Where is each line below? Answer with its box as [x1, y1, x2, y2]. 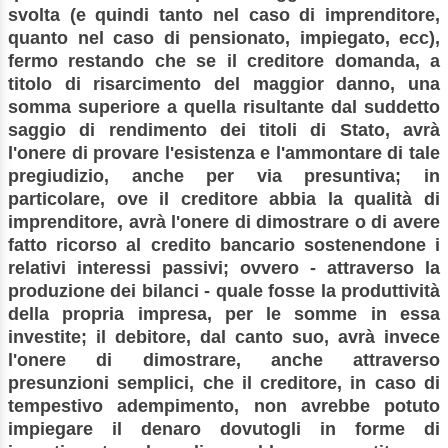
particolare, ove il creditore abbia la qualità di [8, 188, 440, 209]
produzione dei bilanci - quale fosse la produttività [8, 280, 440, 301]
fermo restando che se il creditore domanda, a [8, 50, 440, 71]
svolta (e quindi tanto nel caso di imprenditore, [8, 4, 440, 25]
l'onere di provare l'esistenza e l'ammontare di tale [8, 142, 440, 163]
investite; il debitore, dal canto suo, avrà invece [8, 326, 440, 347]
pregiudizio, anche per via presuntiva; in [8, 165, 440, 186]
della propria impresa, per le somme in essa [8, 303, 440, 324]
